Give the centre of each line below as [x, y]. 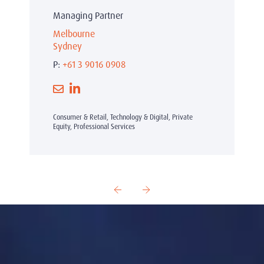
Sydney [67, 46]
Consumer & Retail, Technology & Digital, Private [123, 117]
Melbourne [74, 34]
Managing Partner [88, 16]
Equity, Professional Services [94, 126]
